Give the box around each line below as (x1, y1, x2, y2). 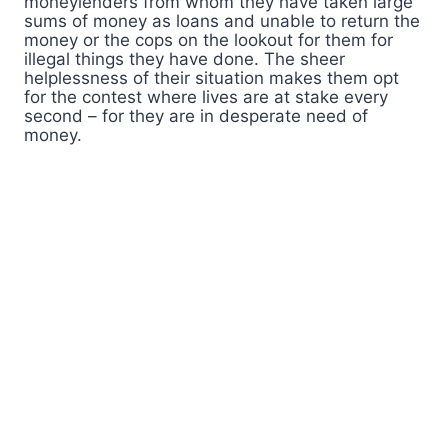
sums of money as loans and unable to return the (24, 11, 420, 32)
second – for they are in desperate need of (24, 106, 368, 127)
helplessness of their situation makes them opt (24, 68, 399, 89)
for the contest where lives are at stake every (24, 87, 388, 108)
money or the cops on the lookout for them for (24, 30, 393, 51)
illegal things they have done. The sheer (24, 49, 345, 70)
